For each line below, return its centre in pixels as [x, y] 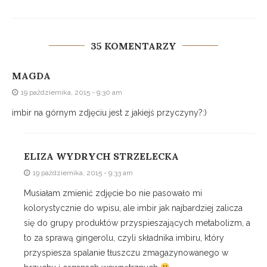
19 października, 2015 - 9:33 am [83, 173]
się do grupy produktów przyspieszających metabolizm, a [137, 223]
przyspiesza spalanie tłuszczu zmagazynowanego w [126, 253]
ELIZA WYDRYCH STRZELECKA [101, 156]
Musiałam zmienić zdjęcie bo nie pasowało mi [113, 193]
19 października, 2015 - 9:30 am [72, 93]
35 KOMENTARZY [133, 46]
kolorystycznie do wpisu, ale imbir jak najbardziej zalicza [133, 208]
